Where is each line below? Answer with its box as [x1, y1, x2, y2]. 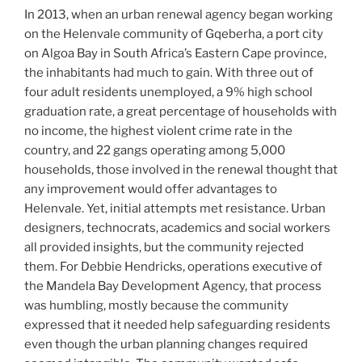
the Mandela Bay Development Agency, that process [24, 278, 322, 293]
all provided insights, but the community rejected [24, 239, 304, 255]
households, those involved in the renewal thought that [24, 162, 338, 177]
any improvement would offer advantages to [24, 181, 277, 196]
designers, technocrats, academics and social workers [24, 220, 330, 235]
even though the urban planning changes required [24, 336, 308, 351]
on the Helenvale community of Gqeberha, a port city [24, 26, 323, 41]
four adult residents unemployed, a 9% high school [24, 84, 313, 99]
